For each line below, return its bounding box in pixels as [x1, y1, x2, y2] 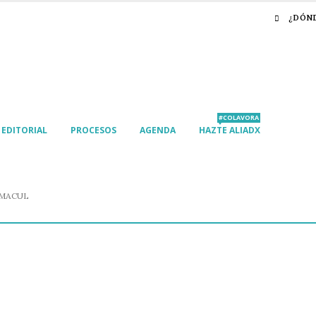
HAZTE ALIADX [199, 124, 260, 137]
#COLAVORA [219, 113, 259, 123]
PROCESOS [71, 124, 116, 137]
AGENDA [140, 124, 176, 137]
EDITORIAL [1, 124, 47, 137]
